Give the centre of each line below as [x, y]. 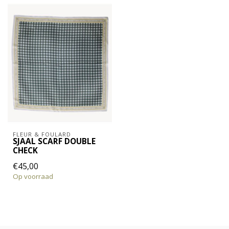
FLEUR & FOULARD [42, 134]
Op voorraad [33, 176]
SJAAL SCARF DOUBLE [54, 141]
